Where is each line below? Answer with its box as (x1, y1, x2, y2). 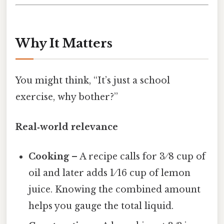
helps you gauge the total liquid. (28, 200, 174, 211)
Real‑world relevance (15, 121, 118, 132)
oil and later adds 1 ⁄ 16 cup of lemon (28, 167, 191, 178)
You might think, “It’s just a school (15, 75, 170, 86)
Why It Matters (15, 36, 112, 51)
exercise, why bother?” (15, 91, 118, 103)
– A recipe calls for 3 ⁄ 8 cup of (69, 150, 206, 162)
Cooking (28, 150, 69, 162)
